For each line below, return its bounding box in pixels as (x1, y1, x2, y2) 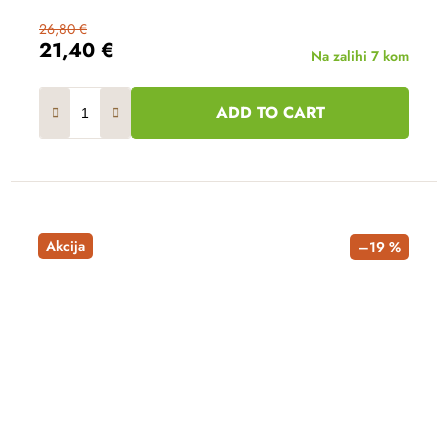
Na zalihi (311, 45, 371, 66)
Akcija (46, 235, 85, 256)
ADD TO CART (216, 100, 325, 124)
